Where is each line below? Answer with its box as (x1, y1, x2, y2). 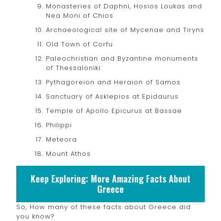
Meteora (46, 135, 77, 144)
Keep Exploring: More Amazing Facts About (31, 172, 190, 185)
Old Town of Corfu (46, 39, 113, 49)
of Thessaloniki (46, 63, 101, 73)
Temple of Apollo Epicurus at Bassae (46, 106, 182, 115)
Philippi (46, 120, 72, 130)
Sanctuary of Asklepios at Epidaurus (46, 92, 179, 101)
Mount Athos (46, 149, 91, 158)
